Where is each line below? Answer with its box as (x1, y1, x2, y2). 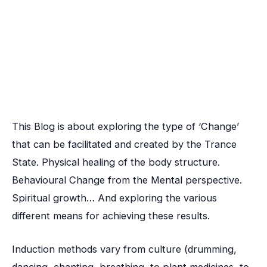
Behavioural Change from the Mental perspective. (12, 174, 242, 187)
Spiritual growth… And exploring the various (12, 192, 217, 204)
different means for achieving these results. (12, 210, 210, 222)
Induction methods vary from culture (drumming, (12, 243, 237, 256)
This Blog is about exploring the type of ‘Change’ (12, 120, 239, 133)
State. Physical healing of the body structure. (12, 156, 220, 169)
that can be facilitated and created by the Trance (12, 138, 237, 151)
